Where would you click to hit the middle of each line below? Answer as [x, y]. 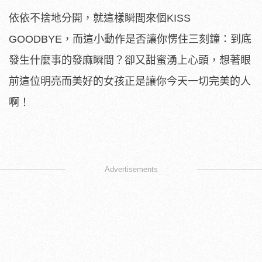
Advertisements [131, 170]
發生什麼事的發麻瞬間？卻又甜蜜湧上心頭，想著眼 [130, 61]
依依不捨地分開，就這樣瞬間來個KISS [100, 18]
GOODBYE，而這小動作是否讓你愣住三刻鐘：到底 [130, 39]
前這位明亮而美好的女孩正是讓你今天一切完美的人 [130, 82]
